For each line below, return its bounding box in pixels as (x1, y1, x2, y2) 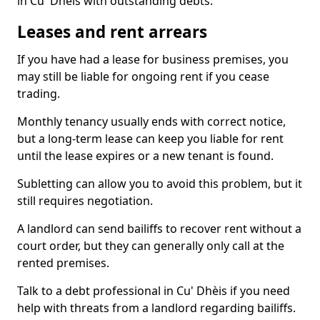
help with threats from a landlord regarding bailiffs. (17, 300, 296, 316)
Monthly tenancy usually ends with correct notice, (17, 114, 286, 129)
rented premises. (17, 255, 109, 271)
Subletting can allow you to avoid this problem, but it (17, 176, 302, 191)
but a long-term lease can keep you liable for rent (17, 131, 284, 146)
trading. (17, 86, 60, 101)
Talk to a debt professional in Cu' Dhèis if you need (17, 283, 290, 299)
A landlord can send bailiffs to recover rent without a (17, 221, 301, 236)
